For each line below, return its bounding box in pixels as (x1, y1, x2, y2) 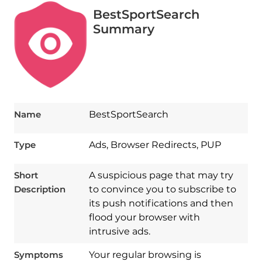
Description (13, 184, 65, 195)
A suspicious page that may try (88, 170, 233, 181)
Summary (92, 22, 154, 37)
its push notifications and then (88, 198, 233, 209)
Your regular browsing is (88, 249, 201, 261)
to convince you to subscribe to (88, 184, 236, 195)
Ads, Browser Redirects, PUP (88, 139, 221, 151)
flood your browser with (88, 212, 200, 223)
